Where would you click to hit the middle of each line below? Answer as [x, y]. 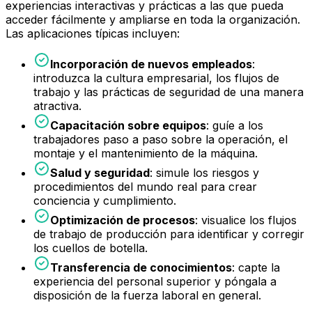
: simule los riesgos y [204, 173]
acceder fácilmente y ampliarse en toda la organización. [153, 20]
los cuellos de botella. [91, 248]
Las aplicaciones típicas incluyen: [93, 34]
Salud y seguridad [100, 173]
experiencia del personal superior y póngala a [155, 282]
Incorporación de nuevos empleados [151, 64]
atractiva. [57, 106]
